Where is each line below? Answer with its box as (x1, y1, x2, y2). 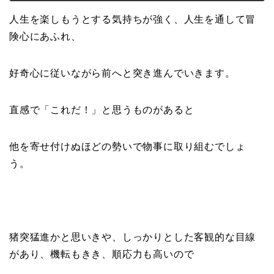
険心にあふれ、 (9, 31, 81, 42)
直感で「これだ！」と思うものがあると (9, 105, 194, 116)
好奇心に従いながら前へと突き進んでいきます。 (9, 68, 235, 79)
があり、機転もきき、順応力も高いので (9, 249, 194, 260)
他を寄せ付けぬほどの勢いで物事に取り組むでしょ (9, 141, 246, 152)
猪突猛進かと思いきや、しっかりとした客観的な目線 (9, 232, 256, 243)
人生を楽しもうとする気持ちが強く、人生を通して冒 (9, 14, 256, 25)
